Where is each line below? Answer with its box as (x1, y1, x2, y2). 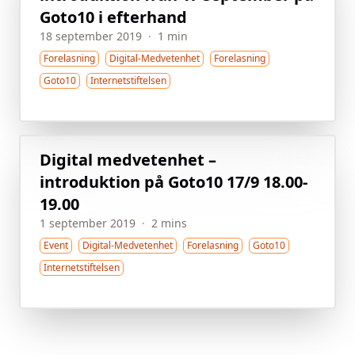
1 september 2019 (40, 215, 136, 231)
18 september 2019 (40, 28, 142, 44)
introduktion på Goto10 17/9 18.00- (40, 170, 307, 193)
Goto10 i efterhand (40, 6, 187, 28)
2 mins (151, 215, 187, 231)
